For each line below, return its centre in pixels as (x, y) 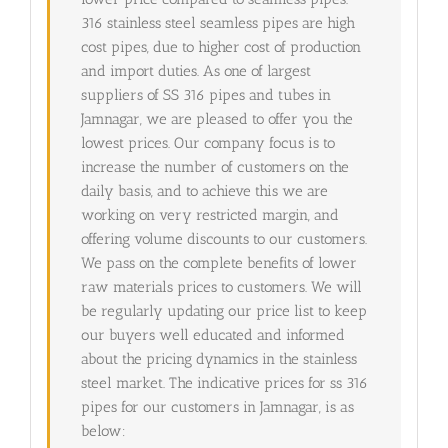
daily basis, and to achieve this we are (204, 190)
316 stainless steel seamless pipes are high (217, 22)
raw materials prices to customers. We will (221, 286)
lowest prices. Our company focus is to (207, 142)
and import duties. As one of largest (195, 70)
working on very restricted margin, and (209, 214)
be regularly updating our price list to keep (223, 310)
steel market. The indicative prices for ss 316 (224, 382)
